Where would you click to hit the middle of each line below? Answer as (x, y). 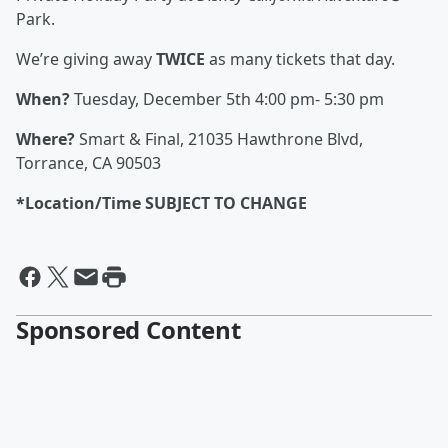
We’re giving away (84, 59)
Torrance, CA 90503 (88, 163)
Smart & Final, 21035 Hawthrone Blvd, (219, 139)
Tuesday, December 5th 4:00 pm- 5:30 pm (229, 99)
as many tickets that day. (302, 59)
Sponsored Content (128, 329)
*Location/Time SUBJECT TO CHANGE (161, 203)
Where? (45, 139)
